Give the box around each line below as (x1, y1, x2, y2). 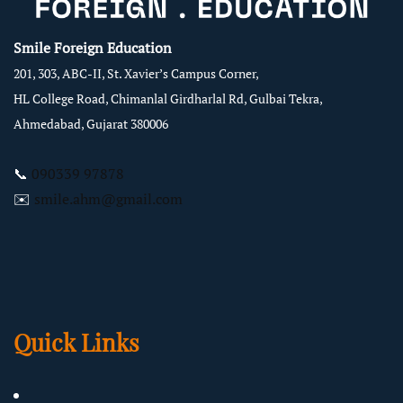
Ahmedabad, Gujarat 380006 (13, 114, 168, 132)
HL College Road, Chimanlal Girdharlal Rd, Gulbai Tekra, (13, 89, 322, 107)
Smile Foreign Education (13, 37, 175, 58)
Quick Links (13, 326, 139, 357)
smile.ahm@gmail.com (34, 188, 183, 209)
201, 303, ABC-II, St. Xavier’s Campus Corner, (13, 64, 261, 82)
